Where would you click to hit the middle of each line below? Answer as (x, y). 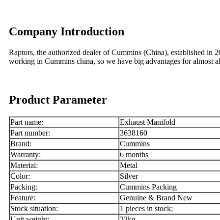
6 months (134, 155)
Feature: (23, 198)
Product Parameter (58, 100)
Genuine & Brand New (156, 198)
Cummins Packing (148, 187)
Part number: (30, 133)
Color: (20, 176)
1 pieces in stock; (146, 209)
